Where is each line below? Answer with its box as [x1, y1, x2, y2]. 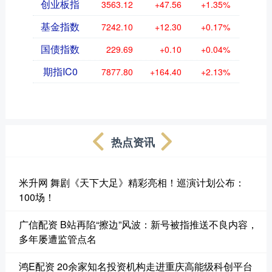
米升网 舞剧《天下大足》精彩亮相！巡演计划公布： [18, 175, 245, 189]
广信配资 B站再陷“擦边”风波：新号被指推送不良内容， [18, 217, 257, 231]
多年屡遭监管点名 [18, 231, 97, 246]
